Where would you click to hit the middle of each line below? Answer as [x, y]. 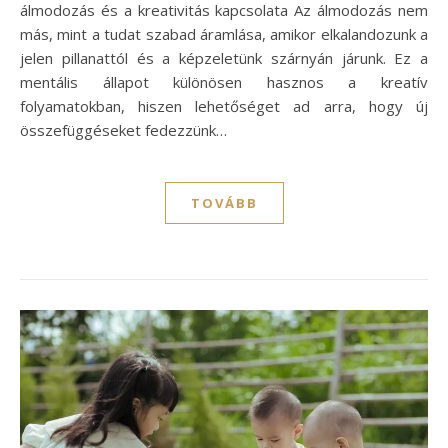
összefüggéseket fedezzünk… [123, 130]
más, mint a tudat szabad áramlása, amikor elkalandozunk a [224, 34]
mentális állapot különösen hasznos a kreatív [224, 82]
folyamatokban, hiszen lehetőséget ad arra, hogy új [224, 106]
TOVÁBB [224, 203]
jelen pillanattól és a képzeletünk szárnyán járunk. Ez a [224, 58]
